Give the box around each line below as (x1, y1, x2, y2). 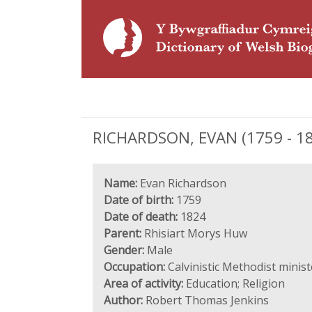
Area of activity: (104, 276, 183, 291)
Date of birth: (104, 192, 173, 208)
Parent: (104, 226, 141, 241)
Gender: (104, 242, 144, 258)
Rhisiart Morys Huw (141, 226, 247, 241)
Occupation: (104, 259, 165, 274)
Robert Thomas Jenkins (143, 292, 269, 308)
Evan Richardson (137, 175, 226, 191)
